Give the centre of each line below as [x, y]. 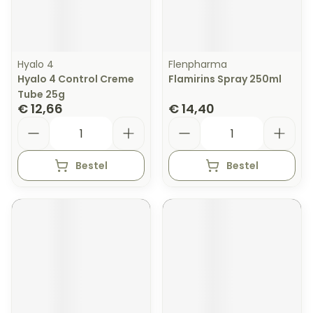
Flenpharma [198, 64]
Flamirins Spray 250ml [225, 79]
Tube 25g [41, 94]
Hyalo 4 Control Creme [76, 79]
